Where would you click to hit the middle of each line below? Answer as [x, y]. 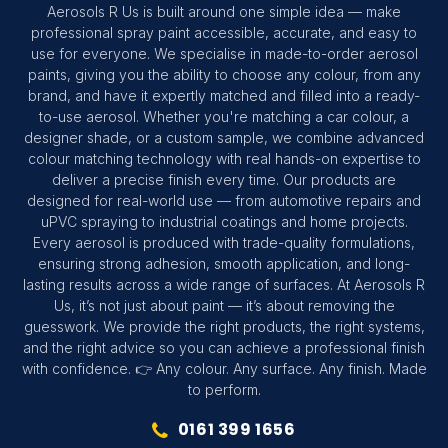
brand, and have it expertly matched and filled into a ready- [224, 96]
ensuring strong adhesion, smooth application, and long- [224, 264]
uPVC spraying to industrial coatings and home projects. [224, 222]
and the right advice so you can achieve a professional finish [224, 348]
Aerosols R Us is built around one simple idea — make [224, 12]
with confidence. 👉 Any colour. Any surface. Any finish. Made [224, 369]
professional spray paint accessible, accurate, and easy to [224, 33]
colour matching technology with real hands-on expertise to [224, 159]
